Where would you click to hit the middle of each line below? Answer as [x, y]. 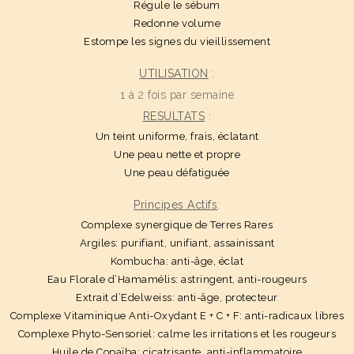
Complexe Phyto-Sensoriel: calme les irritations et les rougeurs [177, 334]
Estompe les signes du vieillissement [177, 42]
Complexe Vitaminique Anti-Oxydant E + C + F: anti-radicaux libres [177, 316]
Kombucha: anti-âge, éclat [177, 262]
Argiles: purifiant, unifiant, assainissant [177, 243]
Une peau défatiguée [177, 173]
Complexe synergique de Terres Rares [177, 225]
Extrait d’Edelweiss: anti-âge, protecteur [177, 298]
